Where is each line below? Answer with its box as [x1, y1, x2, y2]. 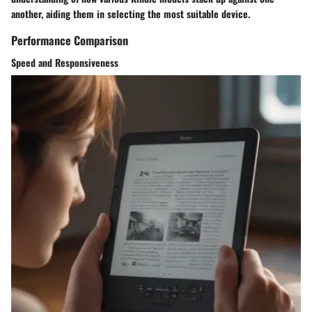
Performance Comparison [11, 31, 128, 49]
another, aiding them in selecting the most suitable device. [11, 6, 250, 22]
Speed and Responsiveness [11, 54, 118, 70]
